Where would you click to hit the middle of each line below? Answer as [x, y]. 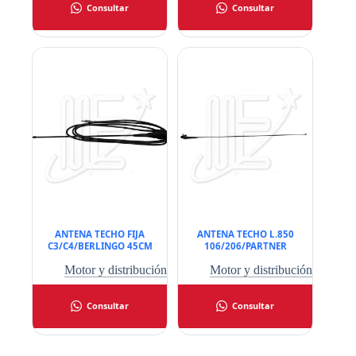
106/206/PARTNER [245, 246]
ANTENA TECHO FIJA [100, 234]
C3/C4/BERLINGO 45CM [100, 246]
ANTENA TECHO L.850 [245, 234]
